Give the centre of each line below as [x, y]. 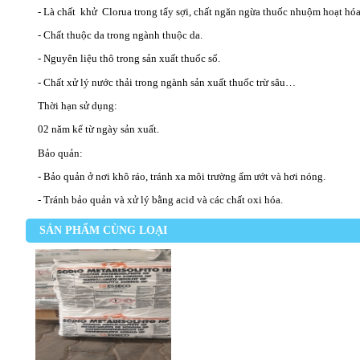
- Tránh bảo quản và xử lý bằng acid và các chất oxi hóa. [160, 200]
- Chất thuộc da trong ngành [100, 35]
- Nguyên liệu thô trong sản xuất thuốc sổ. [129, 59]
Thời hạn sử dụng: [78, 105]
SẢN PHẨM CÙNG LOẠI [103, 231]
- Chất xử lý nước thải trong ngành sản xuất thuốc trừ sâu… [167, 82]
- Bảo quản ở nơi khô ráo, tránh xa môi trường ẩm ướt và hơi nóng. [182, 176]
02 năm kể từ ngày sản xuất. [98, 129]
